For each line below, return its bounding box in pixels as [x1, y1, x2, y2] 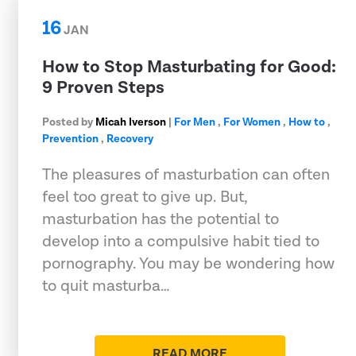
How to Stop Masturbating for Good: [42, 55, 336, 79]
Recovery [106, 131, 153, 146]
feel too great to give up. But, [42, 186, 248, 207]
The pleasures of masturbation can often [42, 164, 330, 185]
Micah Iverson [95, 114, 166, 130]
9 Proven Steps [42, 75, 164, 99]
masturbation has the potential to [42, 208, 279, 230]
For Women [223, 114, 281, 130]
